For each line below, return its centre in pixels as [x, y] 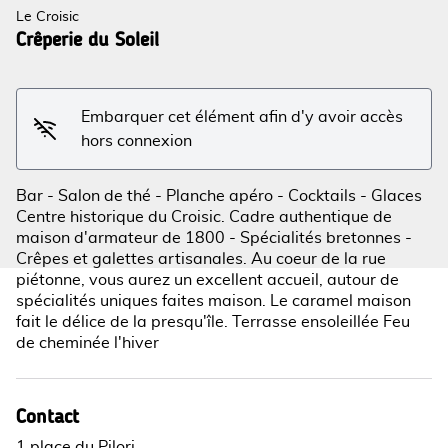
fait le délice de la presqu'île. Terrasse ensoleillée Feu [213, 322]
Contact [47, 416]
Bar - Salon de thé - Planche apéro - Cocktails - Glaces [219, 196]
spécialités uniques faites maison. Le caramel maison [213, 301]
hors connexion [137, 141]
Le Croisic [47, 17]
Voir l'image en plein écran [321, 111]
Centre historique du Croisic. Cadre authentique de [204, 217]
